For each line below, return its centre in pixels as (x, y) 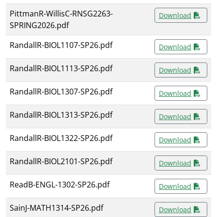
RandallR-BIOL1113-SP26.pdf (61, 69)
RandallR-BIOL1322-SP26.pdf (61, 138)
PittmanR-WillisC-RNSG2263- (61, 14)
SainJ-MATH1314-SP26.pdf (56, 208)
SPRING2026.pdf (39, 25)
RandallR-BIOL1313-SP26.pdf (61, 115)
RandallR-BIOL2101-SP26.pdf (61, 162)
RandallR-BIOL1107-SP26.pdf (61, 45)
